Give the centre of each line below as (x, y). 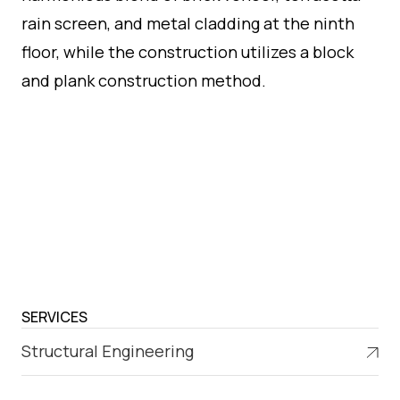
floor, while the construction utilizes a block (187, 51)
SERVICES (54, 317)
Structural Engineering (108, 351)
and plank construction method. (144, 80)
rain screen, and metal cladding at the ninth (188, 23)
